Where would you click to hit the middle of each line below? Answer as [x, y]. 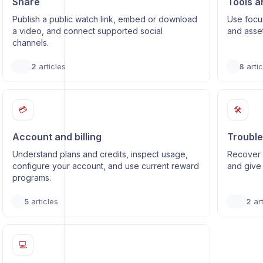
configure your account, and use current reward [105, 166]
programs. [31, 178]
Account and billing [57, 137]
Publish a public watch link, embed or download [104, 19]
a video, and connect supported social [87, 31]
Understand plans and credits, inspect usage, [100, 154]
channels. [30, 43]
